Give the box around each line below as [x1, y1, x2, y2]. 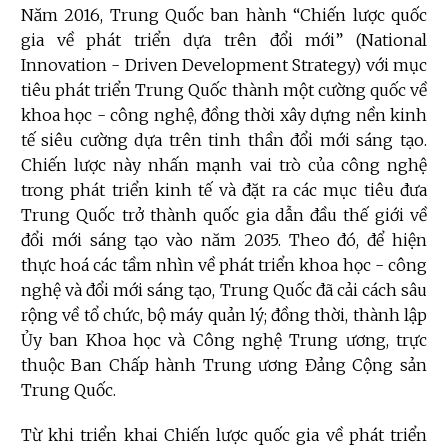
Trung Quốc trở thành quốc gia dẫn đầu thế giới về [21, 205, 427, 226]
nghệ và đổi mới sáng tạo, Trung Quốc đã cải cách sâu [21, 280, 427, 301]
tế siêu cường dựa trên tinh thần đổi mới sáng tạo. [21, 130, 427, 151]
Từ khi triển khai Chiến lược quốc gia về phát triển [21, 425, 427, 446]
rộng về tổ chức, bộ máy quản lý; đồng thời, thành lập [21, 305, 427, 326]
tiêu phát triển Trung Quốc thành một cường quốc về [21, 80, 427, 101]
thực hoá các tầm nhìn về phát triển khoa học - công [21, 255, 427, 276]
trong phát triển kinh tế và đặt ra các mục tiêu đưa [21, 180, 427, 201]
